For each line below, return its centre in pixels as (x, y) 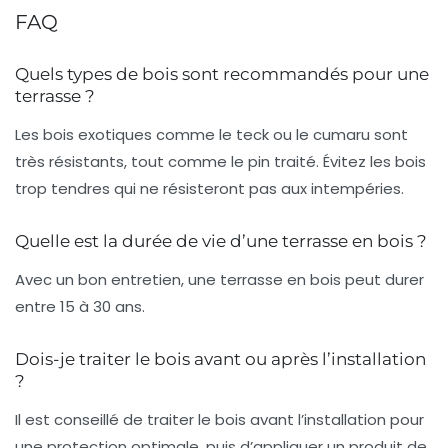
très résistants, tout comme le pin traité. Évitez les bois (220, 162)
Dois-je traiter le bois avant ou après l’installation (220, 359)
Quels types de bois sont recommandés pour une (222, 74)
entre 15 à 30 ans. (80, 307)
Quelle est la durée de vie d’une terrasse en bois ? (221, 241)
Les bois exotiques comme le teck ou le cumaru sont (211, 135)
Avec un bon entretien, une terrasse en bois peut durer (219, 280)
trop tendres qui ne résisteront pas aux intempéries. (209, 189)
